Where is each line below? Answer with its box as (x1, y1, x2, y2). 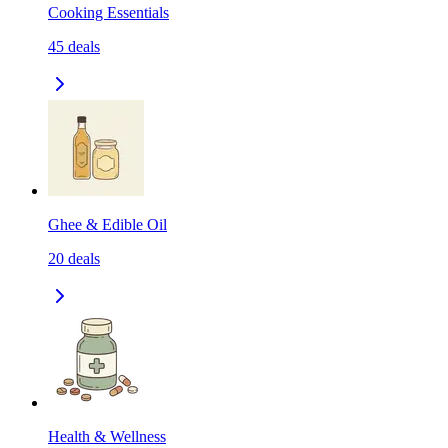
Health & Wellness (48, 428, 166, 446)
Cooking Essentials (48, 4, 169, 22)
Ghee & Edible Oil (48, 216, 167, 234)
